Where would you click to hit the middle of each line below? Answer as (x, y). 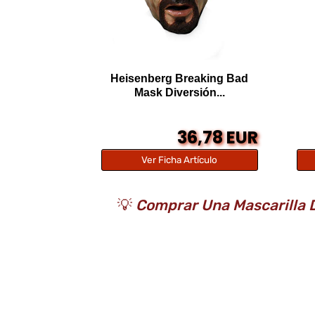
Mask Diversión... (179, 92)
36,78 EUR (218, 137)
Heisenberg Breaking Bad (180, 78)
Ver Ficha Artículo (180, 159)
